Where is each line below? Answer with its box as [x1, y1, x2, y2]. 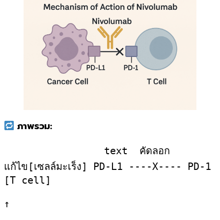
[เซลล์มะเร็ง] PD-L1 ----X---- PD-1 [28, 161, 211, 173]
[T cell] [4, 174, 51, 187]
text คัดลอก [4, 145, 104, 157]
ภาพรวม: [14, 119, 53, 134]
